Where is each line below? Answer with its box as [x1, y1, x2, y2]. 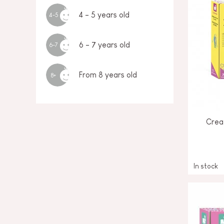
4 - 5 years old [79, 10, 129, 19]
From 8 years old [79, 70, 137, 79]
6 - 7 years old [79, 40, 130, 49]
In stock [193, 161, 218, 170]
